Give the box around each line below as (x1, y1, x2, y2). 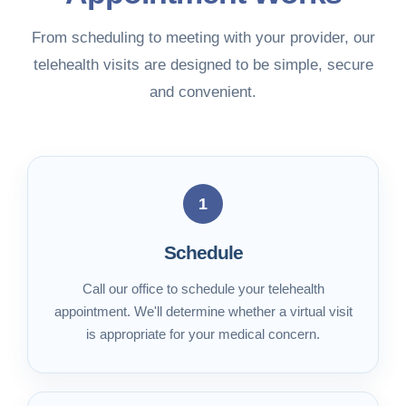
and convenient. (150, 83, 256, 101)
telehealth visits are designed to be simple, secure (33, 56, 373, 73)
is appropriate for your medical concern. (86, 326, 320, 342)
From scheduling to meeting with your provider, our (31, 29, 375, 46)
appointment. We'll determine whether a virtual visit (53, 304, 353, 319)
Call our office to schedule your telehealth (82, 281, 324, 296)
